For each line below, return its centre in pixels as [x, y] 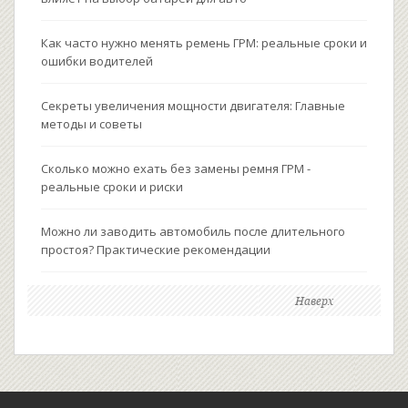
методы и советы [92, 124]
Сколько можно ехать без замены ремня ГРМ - [176, 169]
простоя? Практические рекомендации [156, 250]
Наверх [314, 301]
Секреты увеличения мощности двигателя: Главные [193, 106]
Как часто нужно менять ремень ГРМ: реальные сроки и [204, 43]
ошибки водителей [97, 61]
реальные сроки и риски [112, 187]
